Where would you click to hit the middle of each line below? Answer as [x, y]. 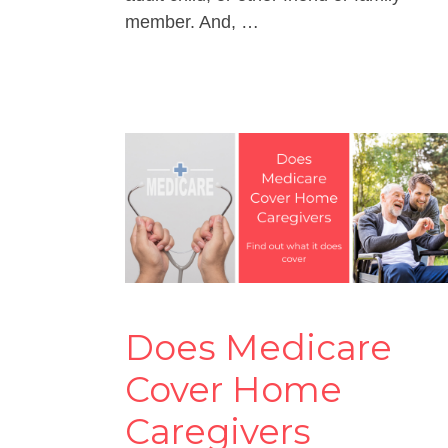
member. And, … [192, 21]
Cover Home [233, 389]
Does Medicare [258, 347]
